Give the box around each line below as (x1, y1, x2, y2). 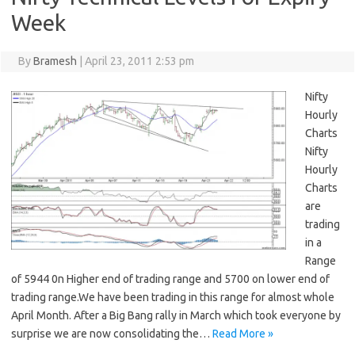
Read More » (212, 327, 273, 341)
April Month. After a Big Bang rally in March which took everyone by (11, 309, 341, 323)
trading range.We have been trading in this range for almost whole (11, 291, 334, 304)
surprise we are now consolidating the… (11, 327, 212, 341)
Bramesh (32, 55, 77, 68)
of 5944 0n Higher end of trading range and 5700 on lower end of (11, 273, 330, 286)
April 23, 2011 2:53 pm (84, 55, 194, 68)
